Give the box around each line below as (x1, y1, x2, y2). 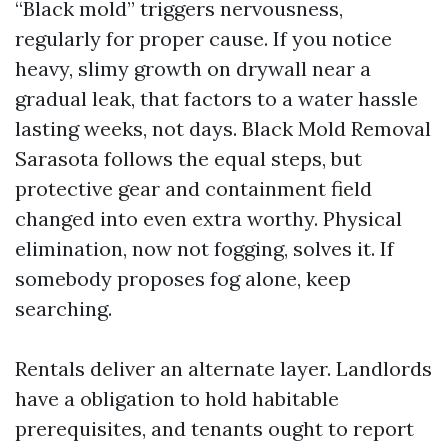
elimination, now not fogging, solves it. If (15, 236, 394, 261)
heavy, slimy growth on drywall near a (15, 56, 371, 81)
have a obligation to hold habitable (15, 386, 339, 411)
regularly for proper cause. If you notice (15, 26, 392, 51)
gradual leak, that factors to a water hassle (15, 86, 418, 111)
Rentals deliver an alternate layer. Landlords (15, 356, 432, 381)
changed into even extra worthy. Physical (15, 206, 402, 231)
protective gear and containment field (15, 176, 372, 201)
